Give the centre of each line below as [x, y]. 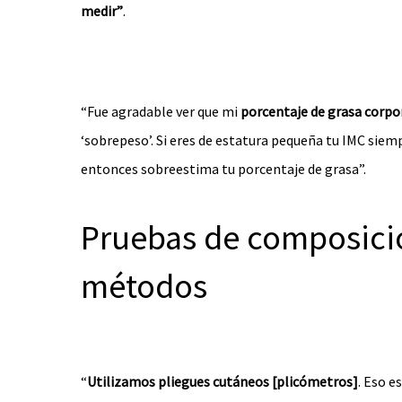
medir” [102, 11]
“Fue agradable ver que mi [161, 111]
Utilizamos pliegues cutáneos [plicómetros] [223, 381]
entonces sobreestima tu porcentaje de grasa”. [223, 169]
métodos [144, 286]
